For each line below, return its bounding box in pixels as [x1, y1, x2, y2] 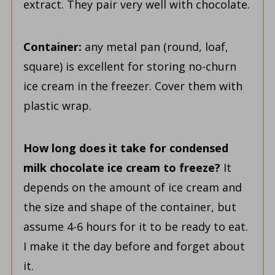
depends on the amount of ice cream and [23, 180, 242, 195]
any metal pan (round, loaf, [84, 39, 228, 55]
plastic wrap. [23, 98, 91, 114]
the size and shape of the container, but [23, 199, 236, 215]
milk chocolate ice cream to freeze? [23, 160, 220, 176]
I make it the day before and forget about [23, 239, 245, 254]
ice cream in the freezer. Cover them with [23, 79, 242, 94]
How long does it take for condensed [23, 141, 228, 156]
